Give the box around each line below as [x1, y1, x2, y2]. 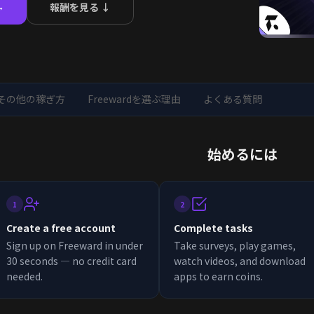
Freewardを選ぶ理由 [88, 92, 181, 106]
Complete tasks [173, 221, 253, 235]
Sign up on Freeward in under [6, 238, 144, 252]
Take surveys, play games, [173, 238, 296, 252]
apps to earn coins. [173, 269, 263, 283]
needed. [6, 269, 43, 283]
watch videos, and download [173, 254, 306, 268]
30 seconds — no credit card [6, 254, 137, 268]
